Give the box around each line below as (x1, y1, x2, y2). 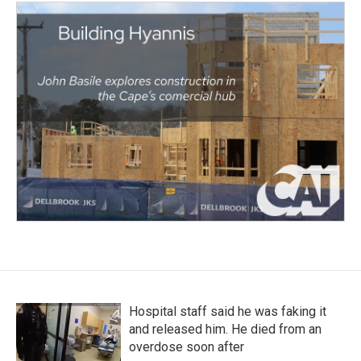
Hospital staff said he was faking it (129, 303, 326, 319)
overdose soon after (129, 338, 244, 355)
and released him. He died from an (129, 321, 322, 337)
